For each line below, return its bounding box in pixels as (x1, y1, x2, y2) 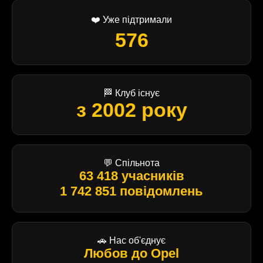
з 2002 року (76, 98, 187, 121)
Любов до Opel (84, 245, 179, 261)
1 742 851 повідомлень (60, 183, 203, 198)
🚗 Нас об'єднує (97, 235, 166, 245)
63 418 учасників (79, 168, 184, 183)
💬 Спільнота (103, 157, 160, 168)
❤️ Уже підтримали (91, 14, 172, 25)
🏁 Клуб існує (103, 87, 160, 98)
